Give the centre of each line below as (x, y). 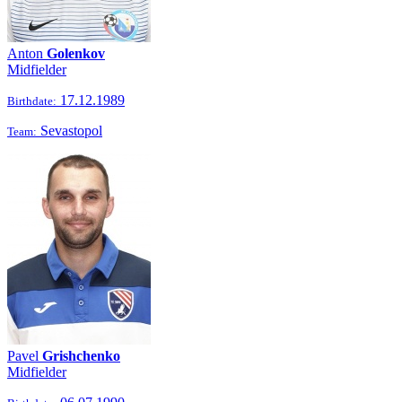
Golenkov (76, 53)
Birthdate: (32, 101)
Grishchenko (81, 356)
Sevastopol (70, 131)
